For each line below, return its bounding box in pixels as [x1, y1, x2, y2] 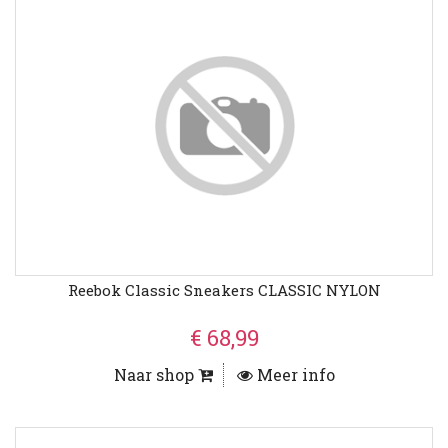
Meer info [252, 364, 335, 386]
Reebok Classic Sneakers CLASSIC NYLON [67, 280, 381, 301]
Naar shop [113, 364, 198, 386]
